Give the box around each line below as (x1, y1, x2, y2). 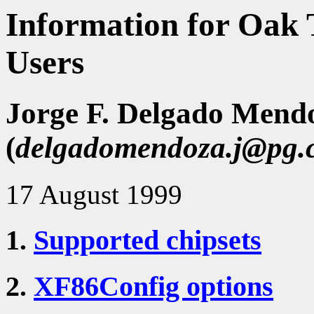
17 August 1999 (6, 179, 182, 210)
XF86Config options (34, 270, 273, 302)
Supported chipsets (34, 224, 261, 257)
